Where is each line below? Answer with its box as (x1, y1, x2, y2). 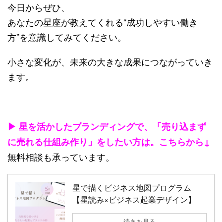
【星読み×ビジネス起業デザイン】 (72, 193, 196, 205)
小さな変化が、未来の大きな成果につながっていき (7, 55, 213, 68)
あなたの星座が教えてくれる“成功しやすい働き (7, 15, 198, 28)
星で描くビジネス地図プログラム (72, 181, 191, 193)
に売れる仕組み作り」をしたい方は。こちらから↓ (7, 135, 210, 148)
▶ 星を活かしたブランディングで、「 (7, 119, 162, 133)
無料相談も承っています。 (7, 150, 114, 163)
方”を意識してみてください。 (7, 30, 126, 43)
